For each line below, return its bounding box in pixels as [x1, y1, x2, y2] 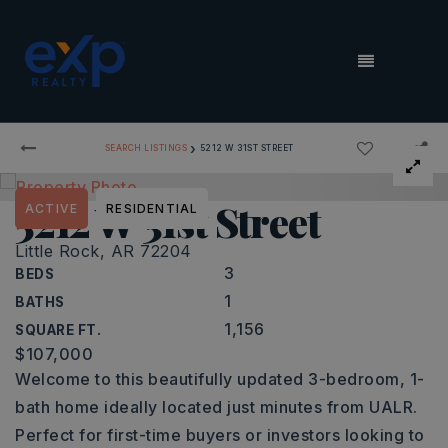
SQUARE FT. [15, 322, 101, 338]
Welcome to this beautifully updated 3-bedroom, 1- [15, 369, 425, 389]
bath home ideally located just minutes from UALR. [15, 397, 418, 417]
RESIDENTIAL [106, 201, 199, 216]
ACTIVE [25, 201, 79, 216]
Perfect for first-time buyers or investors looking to [15, 425, 425, 445]
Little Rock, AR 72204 [15, 241, 192, 261]
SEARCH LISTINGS [104, 142, 188, 153]
